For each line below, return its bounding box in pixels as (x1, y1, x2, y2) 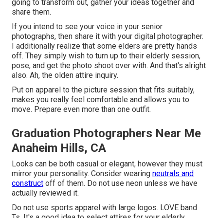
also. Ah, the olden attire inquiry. (12, 71, 118, 80)
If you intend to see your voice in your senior (12, 22, 163, 32)
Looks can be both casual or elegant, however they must (12, 159, 202, 169)
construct (12, 179, 43, 188)
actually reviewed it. (12, 188, 79, 198)
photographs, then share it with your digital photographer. (12, 32, 203, 41)
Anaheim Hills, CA (12, 141, 106, 155)
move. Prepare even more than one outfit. (12, 105, 151, 114)
